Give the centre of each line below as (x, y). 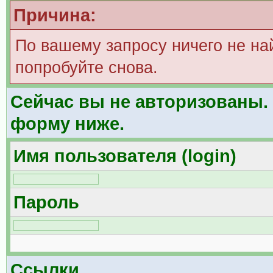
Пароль (46, 202)
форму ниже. (67, 123)
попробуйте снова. (86, 68)
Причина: (55, 15)
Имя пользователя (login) (125, 156)
